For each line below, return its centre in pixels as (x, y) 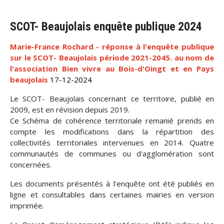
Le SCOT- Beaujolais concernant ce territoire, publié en (112, 99)
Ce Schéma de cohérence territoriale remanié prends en (112, 121)
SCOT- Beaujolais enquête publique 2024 (106, 27)
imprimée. (27, 206)
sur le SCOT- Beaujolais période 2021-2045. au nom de (112, 58)
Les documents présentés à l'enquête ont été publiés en (112, 184)
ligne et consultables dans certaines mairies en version (112, 195)
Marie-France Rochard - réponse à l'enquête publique (112, 47)
